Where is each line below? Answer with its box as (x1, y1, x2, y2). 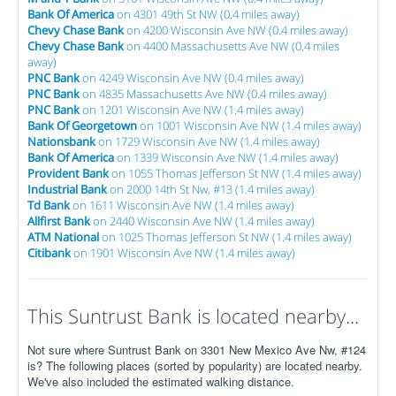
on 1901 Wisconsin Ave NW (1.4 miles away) (71, 245, 295, 261)
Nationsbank (27, 133, 95, 149)
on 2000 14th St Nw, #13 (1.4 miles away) (107, 181, 315, 197)
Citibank (27, 245, 71, 261)
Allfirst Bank (27, 213, 90, 229)
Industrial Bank (27, 181, 107, 197)
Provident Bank (27, 165, 109, 181)
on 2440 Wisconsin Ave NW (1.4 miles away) (90, 213, 315, 229)
